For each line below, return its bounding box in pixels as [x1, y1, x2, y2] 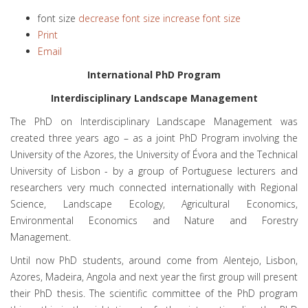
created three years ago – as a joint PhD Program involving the [10, 131, 298, 144]
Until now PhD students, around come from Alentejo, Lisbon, [10, 254, 298, 267]
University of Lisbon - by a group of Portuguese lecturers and [10, 164, 298, 177]
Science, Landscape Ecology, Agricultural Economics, [10, 197, 298, 210]
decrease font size [78, 12, 160, 25]
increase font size [163, 12, 241, 25]
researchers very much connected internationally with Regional [10, 181, 298, 194]
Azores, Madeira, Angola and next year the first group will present [10, 270, 298, 283]
